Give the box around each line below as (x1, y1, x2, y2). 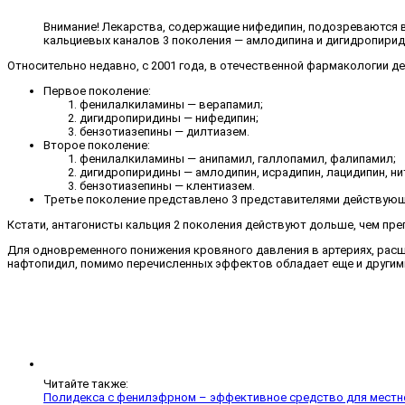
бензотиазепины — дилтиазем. (80, 125, 250, 139)
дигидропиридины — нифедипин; (80, 111, 259, 126)
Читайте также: (43, 377, 128, 391)
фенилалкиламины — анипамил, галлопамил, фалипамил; (80, 152, 396, 166)
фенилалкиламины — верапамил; (80, 98, 263, 112)
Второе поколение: (43, 138, 150, 153)
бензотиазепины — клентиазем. (80, 179, 255, 193)
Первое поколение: (43, 84, 151, 99)
